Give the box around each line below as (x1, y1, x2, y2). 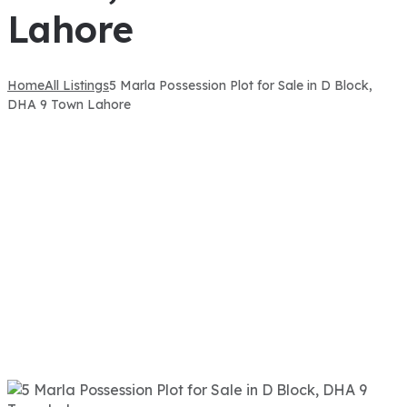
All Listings (45, 77, 109, 94)
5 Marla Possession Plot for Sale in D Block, (109, 77, 372, 94)
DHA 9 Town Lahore (7, 96, 131, 114)
